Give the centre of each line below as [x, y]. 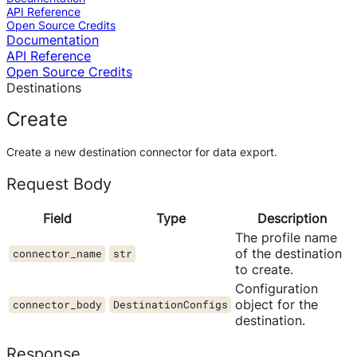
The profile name [286, 237]
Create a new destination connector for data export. [142, 152]
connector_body [57, 305]
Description [292, 218]
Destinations [44, 88]
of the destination [288, 253]
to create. [264, 269]
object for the [277, 304]
